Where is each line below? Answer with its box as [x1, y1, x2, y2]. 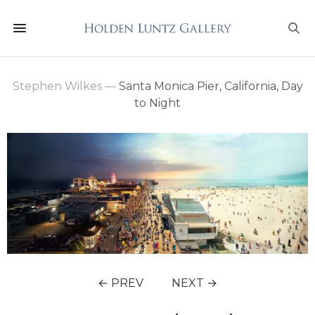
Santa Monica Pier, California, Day [115, 79, 303, 93]
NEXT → [172, 276, 217, 290]
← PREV [98, 276, 143, 290]
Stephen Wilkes [12, 79, 102, 93]
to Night [134, 96, 181, 110]
